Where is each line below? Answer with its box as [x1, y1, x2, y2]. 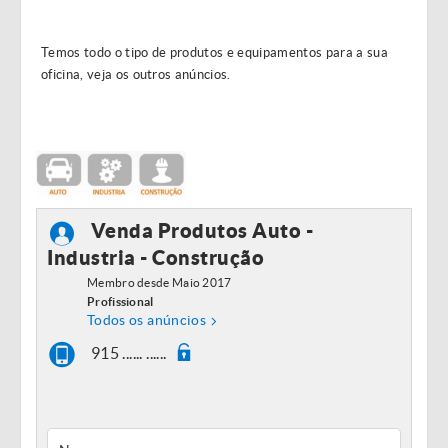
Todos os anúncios [87, 312, 206, 328]
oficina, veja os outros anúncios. [41, 67, 231, 82]
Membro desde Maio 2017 [87, 276, 232, 289]
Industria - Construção [47, 246, 264, 269]
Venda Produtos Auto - [90, 219, 314, 243]
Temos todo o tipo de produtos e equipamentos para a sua [41, 45, 388, 60]
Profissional [87, 295, 154, 308]
